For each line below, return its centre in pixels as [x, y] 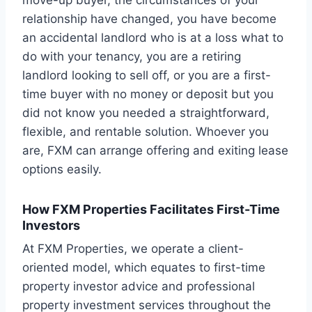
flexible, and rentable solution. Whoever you [146, 132]
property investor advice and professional [139, 287]
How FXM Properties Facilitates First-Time [151, 210]
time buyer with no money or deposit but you [148, 94]
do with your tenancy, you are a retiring [132, 57]
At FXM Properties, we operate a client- [133, 249]
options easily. [62, 170]
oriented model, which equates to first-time [144, 268]
